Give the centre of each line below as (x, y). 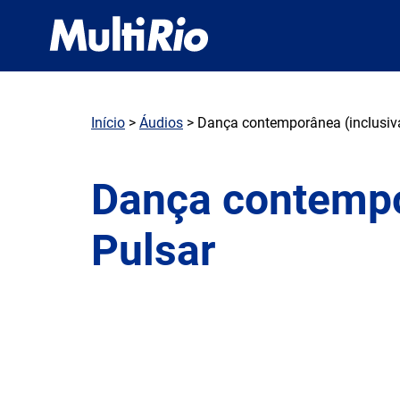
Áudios (161, 123)
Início (108, 123)
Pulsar (154, 250)
